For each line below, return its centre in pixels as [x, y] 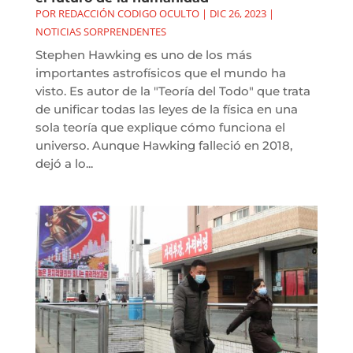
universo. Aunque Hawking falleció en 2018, [163, 145]
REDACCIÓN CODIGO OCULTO [128, 13]
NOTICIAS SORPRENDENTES [100, 31]
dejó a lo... [64, 163]
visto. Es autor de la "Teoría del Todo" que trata [173, 91]
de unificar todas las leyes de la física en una [166, 109]
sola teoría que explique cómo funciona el [160, 127]
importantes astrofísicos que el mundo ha [160, 72]
